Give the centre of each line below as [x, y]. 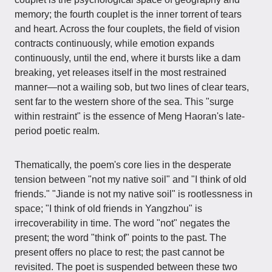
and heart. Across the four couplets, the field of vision [127, 29]
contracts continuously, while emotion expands [114, 43]
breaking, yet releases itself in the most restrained [121, 73]
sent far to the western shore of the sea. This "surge [124, 102]
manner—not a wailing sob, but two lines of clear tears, [132, 87]
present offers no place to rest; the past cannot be [120, 252]
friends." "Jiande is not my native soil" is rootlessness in [134, 194]
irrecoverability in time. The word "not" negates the [122, 223]
